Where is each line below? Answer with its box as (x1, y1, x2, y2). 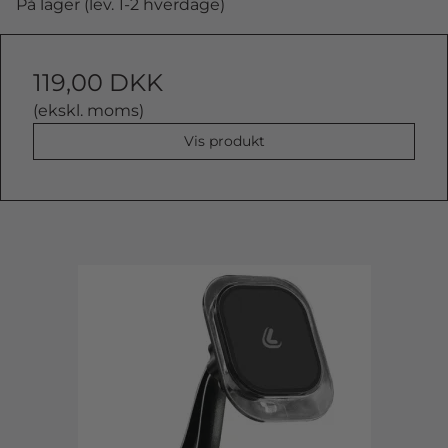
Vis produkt (183, 131, 265, 150)
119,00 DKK (33, 67, 163, 97)
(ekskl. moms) (33, 100, 144, 120)
